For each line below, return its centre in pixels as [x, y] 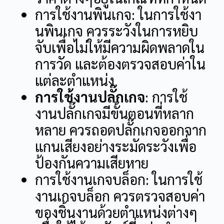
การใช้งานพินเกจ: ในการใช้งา [118, 14]
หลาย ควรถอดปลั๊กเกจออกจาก [121, 130]
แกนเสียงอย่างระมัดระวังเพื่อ [116, 146]
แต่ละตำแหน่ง [75, 80]
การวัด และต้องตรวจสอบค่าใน [120, 64]
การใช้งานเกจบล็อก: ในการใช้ [119, 179]
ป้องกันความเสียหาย [92, 163]
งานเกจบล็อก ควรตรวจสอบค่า [120, 196]
